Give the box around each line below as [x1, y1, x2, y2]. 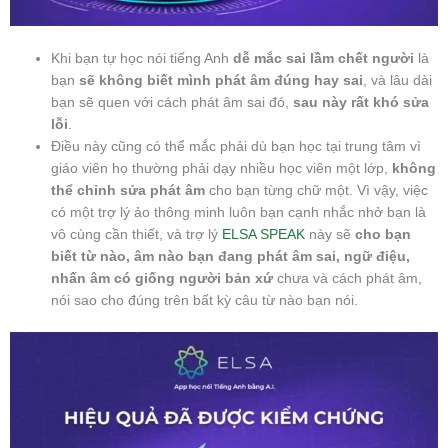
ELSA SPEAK [222, 226, 306, 242]
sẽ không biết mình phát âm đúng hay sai [79, 72, 364, 88]
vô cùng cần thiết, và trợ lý [51, 226, 223, 242]
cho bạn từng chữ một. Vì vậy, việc [205, 182, 429, 198]
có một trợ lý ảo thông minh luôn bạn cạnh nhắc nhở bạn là [51, 204, 427, 220]
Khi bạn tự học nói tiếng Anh [51, 50, 234, 66]
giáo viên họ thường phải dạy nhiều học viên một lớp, [51, 160, 393, 176]
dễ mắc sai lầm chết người [233, 50, 415, 66]
